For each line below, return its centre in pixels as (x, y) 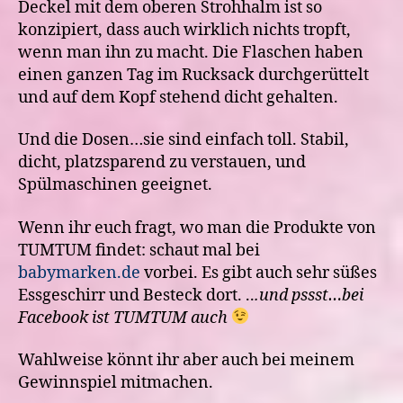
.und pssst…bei (309, 295)
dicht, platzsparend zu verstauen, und (162, 162)
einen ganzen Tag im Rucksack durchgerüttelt (193, 75)
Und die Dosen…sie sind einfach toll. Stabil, (184, 140)
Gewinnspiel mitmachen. (116, 383)
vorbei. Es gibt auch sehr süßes (259, 273)
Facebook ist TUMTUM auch (123, 318)
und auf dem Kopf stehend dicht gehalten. (178, 97)
